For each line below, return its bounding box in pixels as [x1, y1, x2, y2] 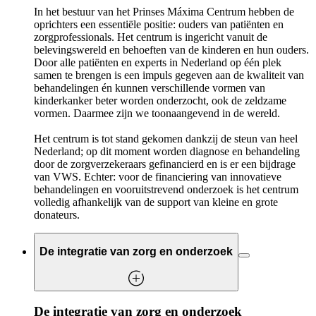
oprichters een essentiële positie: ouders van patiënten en [34, 18, 284, 30]
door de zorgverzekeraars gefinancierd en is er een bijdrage [34, 157, 296, 170]
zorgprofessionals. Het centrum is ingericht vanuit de [34, 30, 267, 43]
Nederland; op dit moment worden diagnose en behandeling [34, 145, 300, 157]
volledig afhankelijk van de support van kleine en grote [34, 195, 278, 208]
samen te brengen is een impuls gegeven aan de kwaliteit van [34, 68, 304, 81]
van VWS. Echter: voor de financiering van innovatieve [34, 170, 281, 183]
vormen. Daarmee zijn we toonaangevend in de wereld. [34, 107, 280, 119]
